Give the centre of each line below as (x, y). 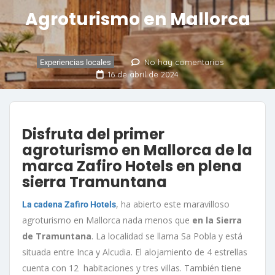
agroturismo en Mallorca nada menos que (106, 220)
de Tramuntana (57, 236)
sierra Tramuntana (95, 182)
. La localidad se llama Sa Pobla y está (167, 236)
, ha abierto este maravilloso (173, 204)
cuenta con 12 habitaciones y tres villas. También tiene (132, 268)
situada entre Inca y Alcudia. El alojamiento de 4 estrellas (135, 252)
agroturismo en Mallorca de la (137, 150)
